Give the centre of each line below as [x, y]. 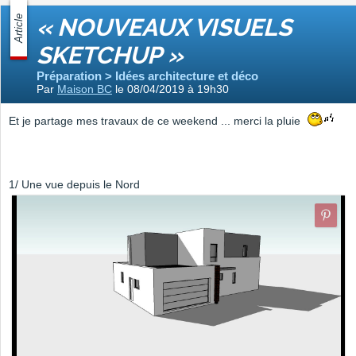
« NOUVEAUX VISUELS [164, 28]
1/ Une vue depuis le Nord [74, 185]
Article [19, 29]
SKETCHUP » [110, 56]
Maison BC [85, 89]
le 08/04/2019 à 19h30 [170, 89]
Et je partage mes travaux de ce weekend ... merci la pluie [158, 121]
